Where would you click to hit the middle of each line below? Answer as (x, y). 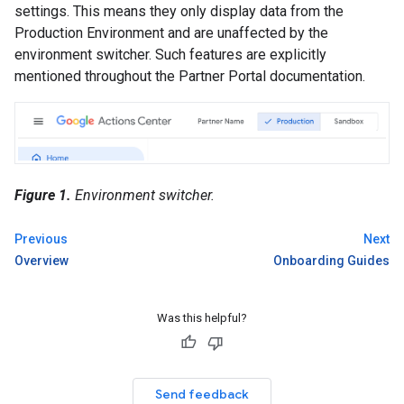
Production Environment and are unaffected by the (171, 33)
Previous (41, 239)
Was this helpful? (202, 318)
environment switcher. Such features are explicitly (170, 55)
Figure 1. (43, 196)
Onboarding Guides (331, 261)
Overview (41, 261)
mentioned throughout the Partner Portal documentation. (190, 76)
